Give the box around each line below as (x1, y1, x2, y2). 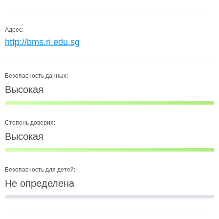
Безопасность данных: (5, 72, 68, 79)
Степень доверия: (5, 119, 55, 126)
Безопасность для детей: (5, 166, 75, 173)
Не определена (5, 178, 74, 189)
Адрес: (5, 26, 23, 33)
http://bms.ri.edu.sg (5, 37, 80, 47)
